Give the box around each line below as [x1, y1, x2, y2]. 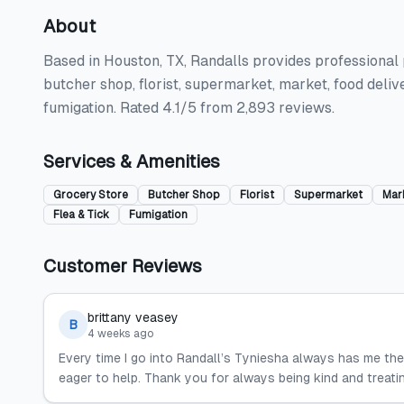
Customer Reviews [43, 256, 202, 276]
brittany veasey [87, 310, 179, 325]
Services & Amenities [43, 151, 220, 171]
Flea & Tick [53, 208, 109, 221]
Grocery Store [53, 188, 128, 201]
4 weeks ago [87, 327, 154, 340]
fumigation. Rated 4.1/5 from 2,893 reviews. [43, 99, 335, 116]
